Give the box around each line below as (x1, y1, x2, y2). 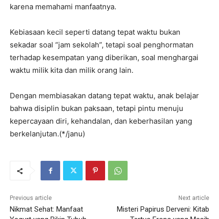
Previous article (10, 194, 52, 201)
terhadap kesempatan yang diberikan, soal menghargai (10, 52, 198, 62)
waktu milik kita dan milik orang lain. (10, 65, 133, 75)
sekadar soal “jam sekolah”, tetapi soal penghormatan (10, 40, 194, 49)
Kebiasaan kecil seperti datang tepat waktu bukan (10, 27, 180, 37)
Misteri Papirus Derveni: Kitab (116, 204, 209, 214)
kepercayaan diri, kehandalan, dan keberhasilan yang (10, 116, 192, 126)
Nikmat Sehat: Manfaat (10, 204, 83, 214)
